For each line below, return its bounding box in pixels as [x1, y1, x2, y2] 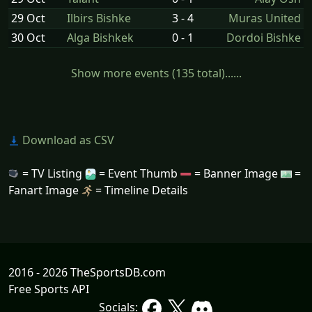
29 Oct [11, 10, 45, 26]
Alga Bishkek [67, 29, 134, 45]
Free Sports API [8, 281, 89, 297]
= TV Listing [19, 165, 85, 181]
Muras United [228, 10, 301, 26]
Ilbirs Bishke [67, 10, 131, 26]
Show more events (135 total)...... [70, 65, 242, 81]
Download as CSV [19, 132, 114, 148]
